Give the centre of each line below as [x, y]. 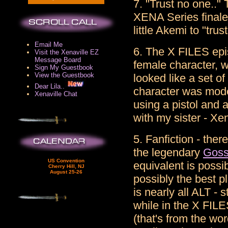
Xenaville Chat [56, 94]
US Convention [66, 161]
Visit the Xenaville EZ [67, 52]
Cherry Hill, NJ [66, 166]
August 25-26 [66, 172]
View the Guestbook [64, 75]
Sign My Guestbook [64, 67]
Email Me [49, 45]
